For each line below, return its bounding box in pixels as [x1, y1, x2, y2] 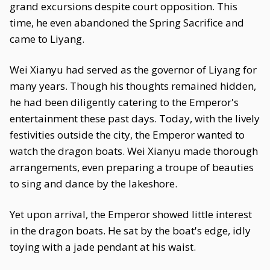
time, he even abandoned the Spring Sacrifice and [10, 16, 244, 30]
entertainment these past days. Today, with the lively [10, 111, 260, 125]
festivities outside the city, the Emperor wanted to [10, 128, 245, 142]
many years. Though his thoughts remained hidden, [10, 79, 256, 93]
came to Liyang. [10, 32, 84, 46]
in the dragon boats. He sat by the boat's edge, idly [10, 224, 251, 237]
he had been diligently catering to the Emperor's [10, 95, 239, 109]
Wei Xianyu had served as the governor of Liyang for [10, 63, 257, 77]
